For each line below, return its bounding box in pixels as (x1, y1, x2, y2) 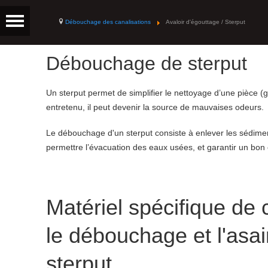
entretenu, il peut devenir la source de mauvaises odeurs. (46, 102, 264, 112)
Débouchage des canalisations (65, 19, 153, 25)
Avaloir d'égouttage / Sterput (166, 19, 245, 25)
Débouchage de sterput (46, 53, 247, 74)
